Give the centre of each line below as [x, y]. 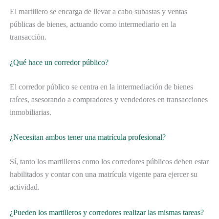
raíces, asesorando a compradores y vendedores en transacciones [109, 99]
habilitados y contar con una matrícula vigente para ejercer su [104, 175]
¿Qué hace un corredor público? [59, 62]
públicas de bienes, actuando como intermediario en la [93, 24]
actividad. [25, 187]
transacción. [28, 37]
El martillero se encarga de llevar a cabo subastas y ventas [99, 12]
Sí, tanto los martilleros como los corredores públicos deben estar [109, 162]
